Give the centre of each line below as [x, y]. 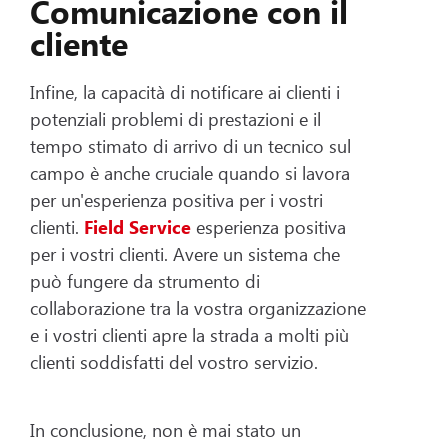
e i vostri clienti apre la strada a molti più [189, 334]
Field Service [137, 226]
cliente [79, 42]
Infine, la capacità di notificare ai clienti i [185, 91]
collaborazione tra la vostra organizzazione [198, 307]
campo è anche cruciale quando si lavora [190, 172]
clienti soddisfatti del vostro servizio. [174, 361]
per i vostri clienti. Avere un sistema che [185, 253]
